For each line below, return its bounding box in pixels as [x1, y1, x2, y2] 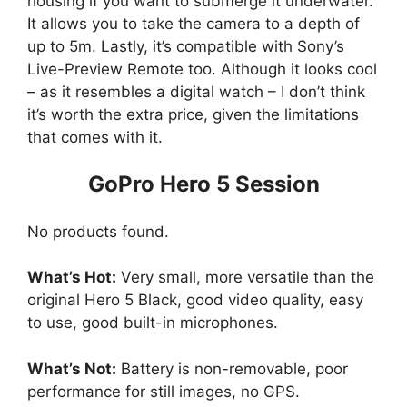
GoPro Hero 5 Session [87, 171, 320, 198]
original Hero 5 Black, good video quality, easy [27, 291, 363, 310]
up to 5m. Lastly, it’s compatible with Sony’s [27, 36, 344, 55]
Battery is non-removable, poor [116, 359, 348, 378]
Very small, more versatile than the [116, 268, 374, 287]
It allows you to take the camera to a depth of [27, 14, 360, 33]
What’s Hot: [27, 268, 116, 287]
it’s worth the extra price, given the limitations [27, 104, 359, 124]
